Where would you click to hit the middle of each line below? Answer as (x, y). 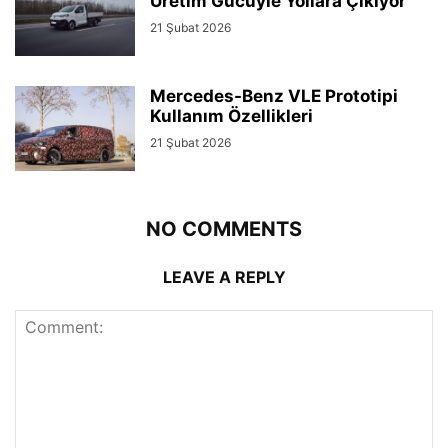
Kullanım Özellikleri (231, 116)
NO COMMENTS (224, 229)
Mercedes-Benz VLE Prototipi (274, 96)
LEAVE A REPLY (224, 277)
